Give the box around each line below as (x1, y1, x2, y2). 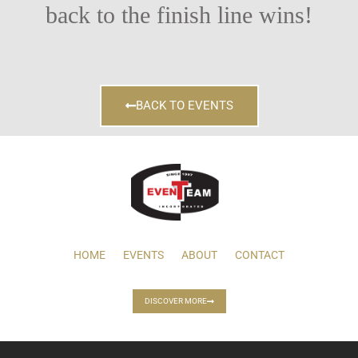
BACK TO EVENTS (135, 97, 233, 113)
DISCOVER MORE (144, 296, 207, 305)
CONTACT (235, 248, 284, 261)
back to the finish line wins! (46, 2, 312, 29)
